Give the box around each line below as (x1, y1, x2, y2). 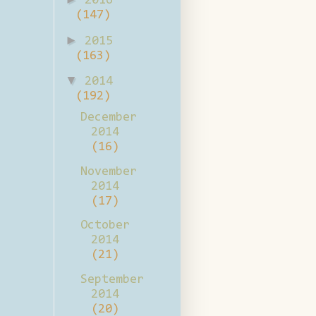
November (80, 165, 137, 178)
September (80, 273, 144, 286)
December (80, 111, 137, 125)
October (80, 219, 130, 233)
